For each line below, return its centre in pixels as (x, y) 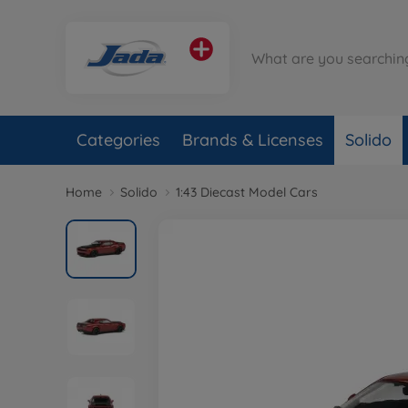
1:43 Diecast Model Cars (247, 192)
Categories (118, 140)
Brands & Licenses (253, 140)
